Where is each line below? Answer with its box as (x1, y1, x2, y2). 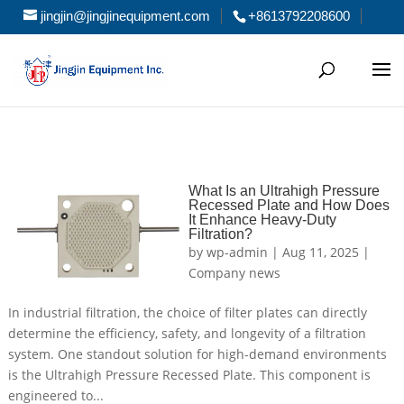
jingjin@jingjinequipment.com (41, 8, 211, 23)
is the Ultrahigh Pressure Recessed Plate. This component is (7, 366, 371, 383)
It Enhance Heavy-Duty (188, 212, 336, 227)
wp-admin (206, 243, 268, 261)
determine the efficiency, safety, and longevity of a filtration (7, 325, 366, 342)
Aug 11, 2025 (281, 243, 359, 261)
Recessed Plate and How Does (188, 197, 390, 213)
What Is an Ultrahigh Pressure (188, 183, 380, 198)
